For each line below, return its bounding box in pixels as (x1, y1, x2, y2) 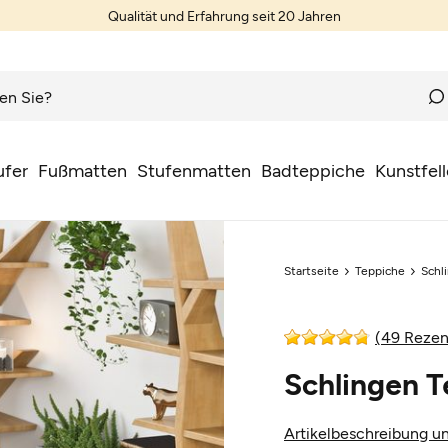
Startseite (284, 263, 339, 277)
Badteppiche (260, 159, 365, 181)
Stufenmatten (136, 159, 251, 181)
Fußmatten (37, 159, 127, 181)
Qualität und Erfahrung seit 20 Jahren (107, 7, 341, 24)
